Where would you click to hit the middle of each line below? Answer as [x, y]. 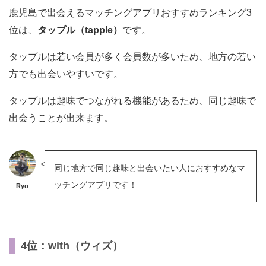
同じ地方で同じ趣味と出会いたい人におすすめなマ [150, 168]
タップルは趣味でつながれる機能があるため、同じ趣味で [132, 100]
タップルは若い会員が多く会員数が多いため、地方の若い [132, 56]
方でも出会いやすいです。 [66, 74]
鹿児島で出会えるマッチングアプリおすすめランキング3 [130, 12]
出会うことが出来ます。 [61, 118]
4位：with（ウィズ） [72, 246]
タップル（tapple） [80, 30]
